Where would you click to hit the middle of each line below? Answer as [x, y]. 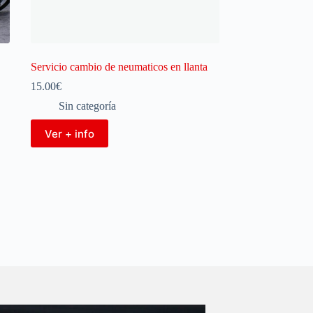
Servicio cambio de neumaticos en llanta [119, 67]
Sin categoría [87, 106]
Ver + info [69, 133]
